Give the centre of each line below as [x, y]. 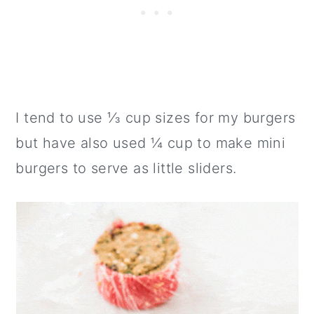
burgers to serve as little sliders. [126, 168]
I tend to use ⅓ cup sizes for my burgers [156, 118]
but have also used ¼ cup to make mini [151, 143]
